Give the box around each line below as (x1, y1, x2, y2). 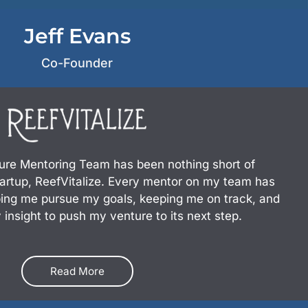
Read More (49, 265, 104, 278)
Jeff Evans (23, 23, 131, 49)
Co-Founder (41, 56, 113, 71)
